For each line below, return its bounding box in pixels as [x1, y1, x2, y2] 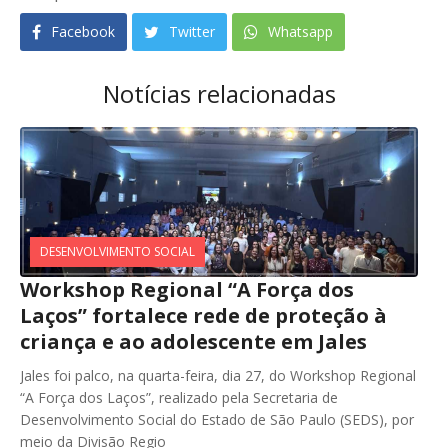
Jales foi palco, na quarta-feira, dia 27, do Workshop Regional [20, 366, 416, 385]
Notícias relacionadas [102, 77, 336, 110]
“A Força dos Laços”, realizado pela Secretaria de [20, 388, 338, 407]
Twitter [165, 22, 215, 41]
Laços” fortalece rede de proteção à [20, 302, 387, 329]
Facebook [47, 22, 115, 41]
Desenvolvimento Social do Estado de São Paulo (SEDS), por [20, 410, 414, 429]
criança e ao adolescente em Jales [20, 328, 367, 355]
